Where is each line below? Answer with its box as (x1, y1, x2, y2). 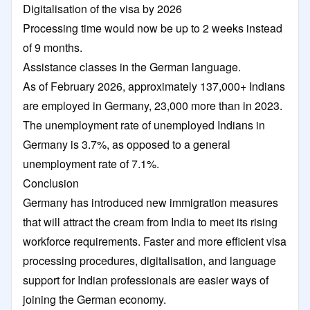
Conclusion (23, 174, 82, 191)
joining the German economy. (23, 291, 169, 307)
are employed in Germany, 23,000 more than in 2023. (23, 97, 282, 113)
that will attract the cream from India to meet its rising (23, 213, 277, 230)
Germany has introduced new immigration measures (23, 194, 278, 210)
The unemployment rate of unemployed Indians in (23, 116, 265, 133)
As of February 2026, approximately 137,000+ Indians (23, 77, 285, 94)
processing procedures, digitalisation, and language (23, 252, 276, 268)
